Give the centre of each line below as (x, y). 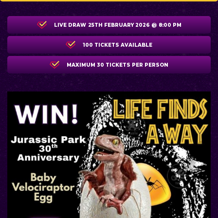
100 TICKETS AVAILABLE (118, 45)
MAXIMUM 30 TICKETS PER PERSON (118, 65)
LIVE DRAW (70, 25)
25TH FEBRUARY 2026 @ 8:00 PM (135, 25)
